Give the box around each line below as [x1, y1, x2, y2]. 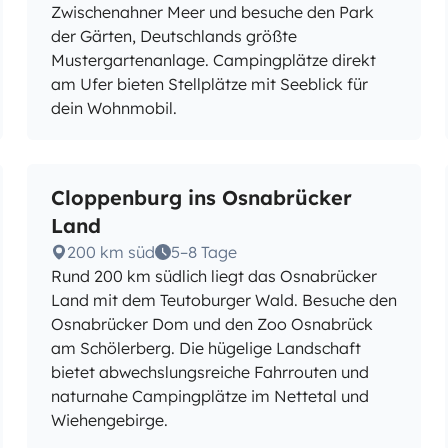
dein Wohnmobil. [50, 98, 177, 118]
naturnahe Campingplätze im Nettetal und [50, 386, 369, 406]
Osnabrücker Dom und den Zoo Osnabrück [50, 314, 373, 334]
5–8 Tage [170, 242, 237, 262]
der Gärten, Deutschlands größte [50, 26, 297, 46]
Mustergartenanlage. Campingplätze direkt [50, 50, 376, 70]
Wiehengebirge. [50, 410, 168, 430]
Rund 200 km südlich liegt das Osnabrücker [50, 266, 377, 286]
